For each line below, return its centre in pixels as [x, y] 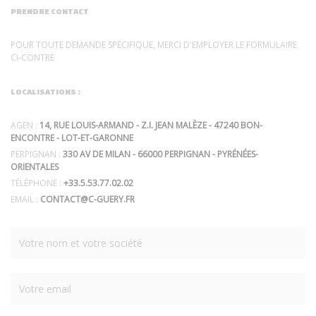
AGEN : [25, 125]
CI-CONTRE [32, 57]
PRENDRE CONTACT [50, 11]
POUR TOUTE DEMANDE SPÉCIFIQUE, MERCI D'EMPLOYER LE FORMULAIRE [154, 44]
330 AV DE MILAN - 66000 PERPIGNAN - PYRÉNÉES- [160, 154]
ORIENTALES [35, 166]
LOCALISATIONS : [45, 91]
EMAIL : [25, 199]
